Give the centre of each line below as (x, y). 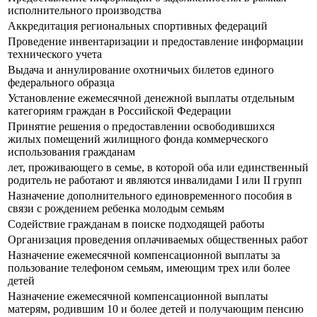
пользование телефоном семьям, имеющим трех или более (149, 268)
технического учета (56, 54)
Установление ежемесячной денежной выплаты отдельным (151, 98)
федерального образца (61, 83)
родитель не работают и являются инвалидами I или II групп (156, 180)
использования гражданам (71, 152)
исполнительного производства (85, 11)
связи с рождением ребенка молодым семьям (117, 209)
